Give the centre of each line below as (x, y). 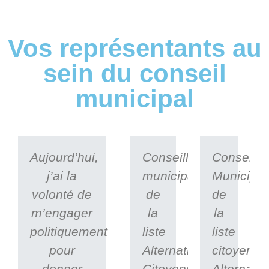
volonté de (62, 194)
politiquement (69, 231)
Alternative (173, 250)
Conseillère (174, 157)
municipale (173, 176)
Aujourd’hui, (64, 157)
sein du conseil (134, 74)
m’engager (62, 213)
